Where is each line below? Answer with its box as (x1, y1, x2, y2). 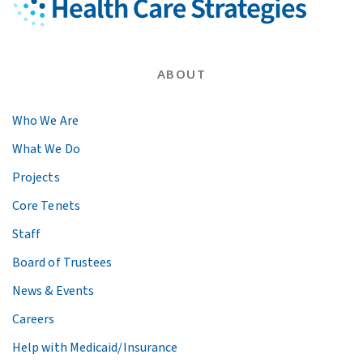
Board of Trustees (12, 254, 113, 272)
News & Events (12, 282, 95, 301)
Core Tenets (12, 197, 80, 216)
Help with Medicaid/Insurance (12, 339, 178, 357)
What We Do (12, 140, 80, 159)
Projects (12, 169, 60, 187)
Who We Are (12, 112, 79, 130)
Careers (12, 310, 55, 329)
